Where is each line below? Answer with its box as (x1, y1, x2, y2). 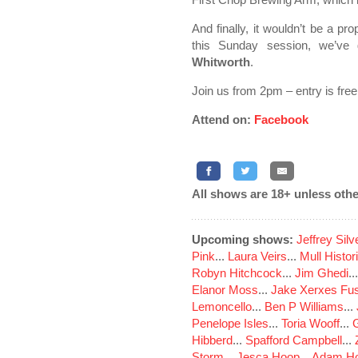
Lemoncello (192, 300, 252, 313)
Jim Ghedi (295, 266, 348, 280)
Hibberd (192, 333, 233, 347)
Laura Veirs (228, 249, 287, 263)
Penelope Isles (192, 316, 268, 330)
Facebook (254, 113, 308, 126)
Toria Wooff (281, 316, 340, 330)
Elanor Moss (192, 283, 258, 296)
